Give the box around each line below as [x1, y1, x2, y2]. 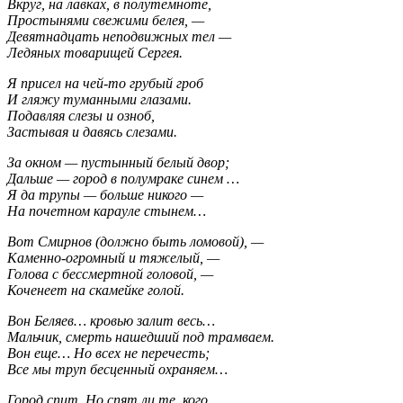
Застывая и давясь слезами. [7, 123, 177, 139]
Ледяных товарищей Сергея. [7, 44, 183, 60]
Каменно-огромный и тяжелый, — [7, 249, 219, 265]
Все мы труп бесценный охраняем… [7, 361, 228, 377]
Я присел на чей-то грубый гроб [7, 75, 203, 91]
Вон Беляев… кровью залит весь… [7, 312, 215, 328]
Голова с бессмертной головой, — [7, 265, 213, 282]
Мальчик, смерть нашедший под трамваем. [7, 328, 274, 345]
